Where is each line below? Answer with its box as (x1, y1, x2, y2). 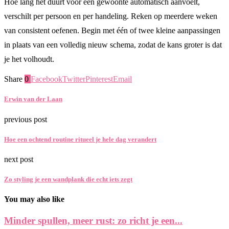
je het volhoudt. (4, 55, 54, 64)
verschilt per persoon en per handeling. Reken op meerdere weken (4, 12, 217, 21)
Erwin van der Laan (4, 95, 62, 103)
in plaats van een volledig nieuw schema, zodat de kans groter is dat (4, 40, 222, 50)
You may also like (4, 195, 64, 204)
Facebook (31, 75, 62, 84)
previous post (4, 114, 47, 124)
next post (4, 155, 33, 164)
